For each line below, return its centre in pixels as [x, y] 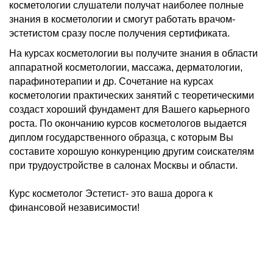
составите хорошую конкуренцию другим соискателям [132, 151]
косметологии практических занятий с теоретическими [132, 95]
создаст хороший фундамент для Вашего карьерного [129, 109]
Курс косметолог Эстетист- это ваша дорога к [111, 193]
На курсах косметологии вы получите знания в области [133, 53]
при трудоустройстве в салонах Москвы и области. [123, 165]
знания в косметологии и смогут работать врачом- [122, 19]
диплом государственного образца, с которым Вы [121, 137]
